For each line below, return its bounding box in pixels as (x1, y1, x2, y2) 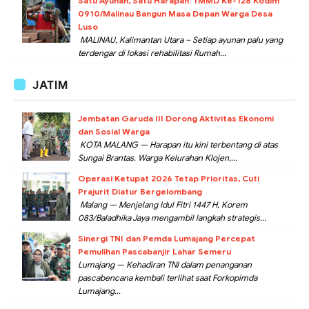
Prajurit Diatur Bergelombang (78, 186, 202, 197)
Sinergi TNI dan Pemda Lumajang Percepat (78, 232, 255, 243)
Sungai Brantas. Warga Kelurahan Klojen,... (78, 152, 237, 163)
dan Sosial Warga (78, 126, 150, 137)
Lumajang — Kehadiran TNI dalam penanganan (78, 259, 252, 270)
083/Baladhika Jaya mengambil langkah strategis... (78, 212, 266, 223)
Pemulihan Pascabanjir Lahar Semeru (78, 246, 231, 257)
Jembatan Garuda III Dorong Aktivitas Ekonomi (78, 112, 274, 123)
